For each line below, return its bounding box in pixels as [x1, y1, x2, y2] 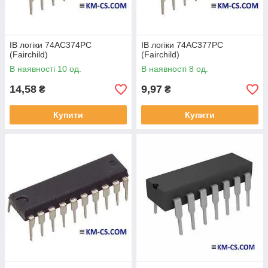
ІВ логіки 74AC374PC [10, 40, 92, 50]
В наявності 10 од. [10, 64, 81, 74]
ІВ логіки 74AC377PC [141, 40, 223, 50]
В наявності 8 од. [141, 64, 208, 74]
